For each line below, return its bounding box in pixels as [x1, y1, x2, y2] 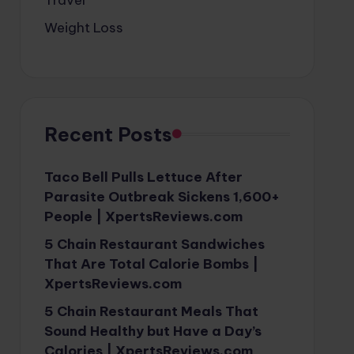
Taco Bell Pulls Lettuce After [43, 168, 243, 186]
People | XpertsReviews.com [43, 207, 243, 225]
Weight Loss [43, 18, 123, 36]
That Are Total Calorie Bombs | [43, 254, 258, 273]
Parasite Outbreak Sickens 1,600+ [43, 187, 280, 205]
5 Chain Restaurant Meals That [43, 302, 258, 320]
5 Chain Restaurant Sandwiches [43, 235, 265, 253]
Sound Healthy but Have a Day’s [43, 322, 262, 340]
